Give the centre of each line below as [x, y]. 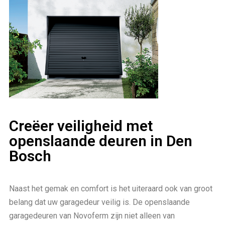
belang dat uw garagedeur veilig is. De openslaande [99, 202]
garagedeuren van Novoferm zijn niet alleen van [92, 215]
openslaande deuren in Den [101, 141]
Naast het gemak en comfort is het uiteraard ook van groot [111, 188]
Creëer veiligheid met [81, 126]
